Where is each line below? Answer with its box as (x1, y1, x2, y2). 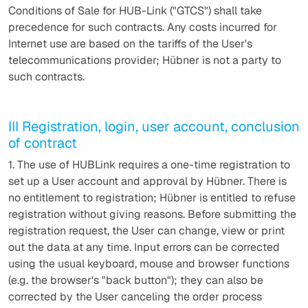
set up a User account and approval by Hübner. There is (8, 174, 287, 188)
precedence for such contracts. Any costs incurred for (8, 20, 277, 34)
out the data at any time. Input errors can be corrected (8, 240, 280, 254)
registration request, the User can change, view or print (8, 223, 285, 238)
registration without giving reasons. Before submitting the (8, 207, 296, 221)
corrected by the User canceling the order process (8, 289, 262, 304)
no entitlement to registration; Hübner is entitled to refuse (8, 190, 296, 205)
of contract (8, 134, 77, 152)
